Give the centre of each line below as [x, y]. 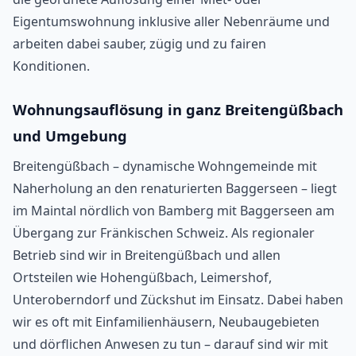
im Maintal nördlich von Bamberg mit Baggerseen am [174, 210]
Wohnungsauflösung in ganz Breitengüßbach [178, 109]
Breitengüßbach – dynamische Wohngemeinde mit [165, 166]
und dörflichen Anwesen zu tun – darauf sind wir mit [170, 344]
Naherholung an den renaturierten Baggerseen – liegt [175, 188]
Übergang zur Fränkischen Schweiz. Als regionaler [164, 232]
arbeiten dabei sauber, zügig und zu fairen [139, 43]
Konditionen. [51, 66]
